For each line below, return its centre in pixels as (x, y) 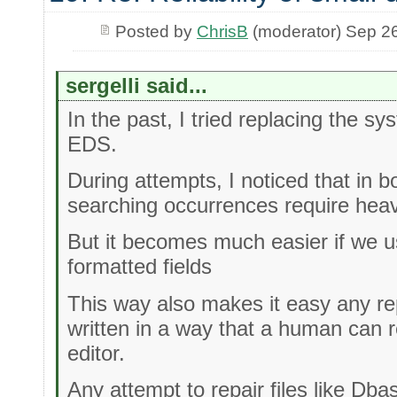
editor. (97, 353)
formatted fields (140, 267)
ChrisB (222, 31)
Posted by (156, 31)
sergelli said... (137, 85)
